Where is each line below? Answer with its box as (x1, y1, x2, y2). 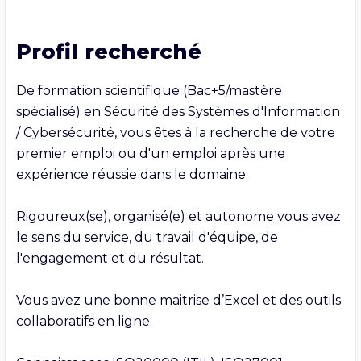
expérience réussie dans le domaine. (15, 166, 248, 182)
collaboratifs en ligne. (15, 313, 152, 329)
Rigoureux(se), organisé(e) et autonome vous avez (15, 208, 341, 224)
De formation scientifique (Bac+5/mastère (15, 82, 282, 98)
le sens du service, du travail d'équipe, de (15, 229, 278, 245)
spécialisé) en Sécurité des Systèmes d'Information (15, 103, 340, 119)
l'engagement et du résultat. (15, 250, 204, 266)
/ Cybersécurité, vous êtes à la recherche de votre (15, 124, 335, 140)
